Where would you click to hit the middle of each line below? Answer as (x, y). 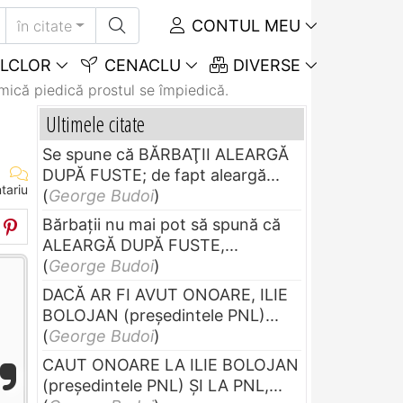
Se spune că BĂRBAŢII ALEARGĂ (166, 154)
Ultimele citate (95, 123)
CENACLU (140, 65)
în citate (45, 26)
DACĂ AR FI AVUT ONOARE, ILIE (165, 294)
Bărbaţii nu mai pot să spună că (161, 224)
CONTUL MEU (244, 26)
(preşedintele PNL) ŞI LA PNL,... (162, 385)
